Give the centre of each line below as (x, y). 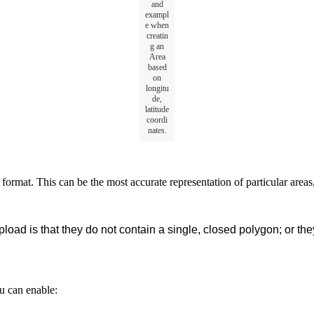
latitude (157, 109)
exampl (157, 14)
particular (267, 182)
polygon (259, 229)
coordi (157, 120)
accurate (149, 182)
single (183, 229)
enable (40, 289)
